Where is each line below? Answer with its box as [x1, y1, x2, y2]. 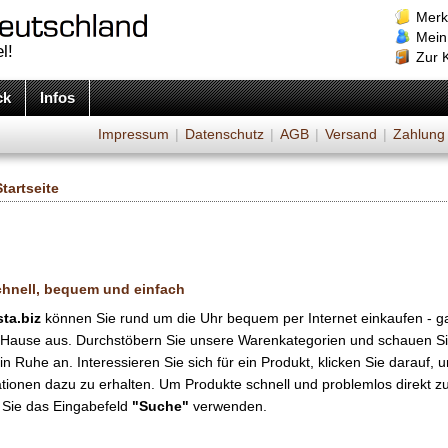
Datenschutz [185, 126, 264, 142]
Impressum [98, 126, 169, 142]
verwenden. [189, 398, 267, 414]
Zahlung [393, 126, 445, 142]
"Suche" [132, 398, 189, 414]
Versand [325, 126, 377, 142]
